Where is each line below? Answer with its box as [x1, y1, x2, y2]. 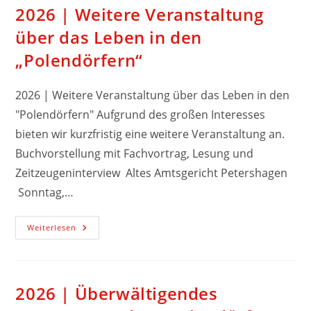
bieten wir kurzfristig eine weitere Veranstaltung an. [15, 126, 288, 142]
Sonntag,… [15, 185, 74, 200]
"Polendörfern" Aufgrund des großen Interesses [15, 107, 266, 122]
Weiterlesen [27, 222, 77, 233]
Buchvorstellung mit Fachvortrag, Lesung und [15, 146, 254, 161]
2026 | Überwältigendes [15, 282, 218, 305]
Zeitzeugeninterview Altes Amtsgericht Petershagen [15, 165, 288, 180]
